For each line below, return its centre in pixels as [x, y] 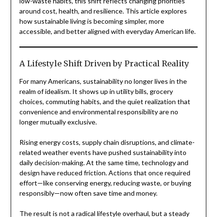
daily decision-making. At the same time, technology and [104, 163]
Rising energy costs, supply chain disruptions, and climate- [107, 142]
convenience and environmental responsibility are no [99, 112]
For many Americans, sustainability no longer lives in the [103, 81]
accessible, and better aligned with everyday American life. [107, 31]
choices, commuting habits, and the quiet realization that [105, 102]
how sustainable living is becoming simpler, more [92, 21]
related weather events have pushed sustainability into [103, 153]
